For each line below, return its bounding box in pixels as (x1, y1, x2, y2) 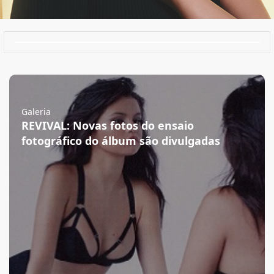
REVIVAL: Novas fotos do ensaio (21, 118, 194, 133)
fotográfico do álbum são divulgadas (21, 133, 220, 148)
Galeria (21, 106, 51, 117)
